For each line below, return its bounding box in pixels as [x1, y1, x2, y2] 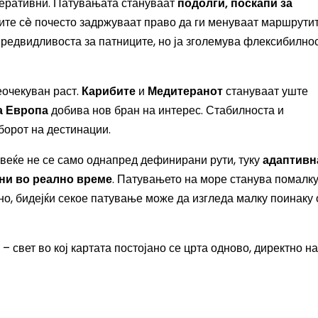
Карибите [82, 83, 136, 99]
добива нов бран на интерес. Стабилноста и [48, 102, 284, 119]
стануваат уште [223, 83, 308, 99]
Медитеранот [148, 83, 223, 99]
